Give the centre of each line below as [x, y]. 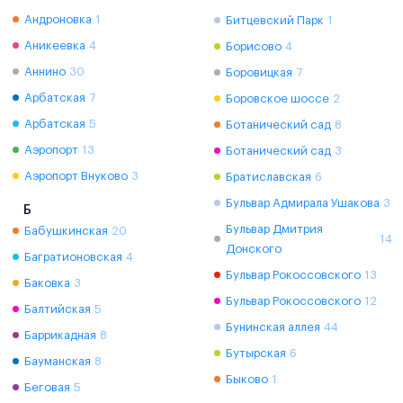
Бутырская [256, 353]
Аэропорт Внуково [76, 175]
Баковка [47, 282]
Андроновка [58, 19]
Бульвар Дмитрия [274, 228]
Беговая [47, 387]
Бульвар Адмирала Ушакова [303, 202]
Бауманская [58, 361]
